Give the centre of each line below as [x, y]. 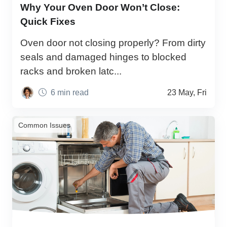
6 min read [70, 93]
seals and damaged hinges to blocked [103, 57]
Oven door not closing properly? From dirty [113, 43]
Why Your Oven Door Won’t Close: [100, 7]
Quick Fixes [48, 21]
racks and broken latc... [71, 71]
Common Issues [44, 125]
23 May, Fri [187, 93]
